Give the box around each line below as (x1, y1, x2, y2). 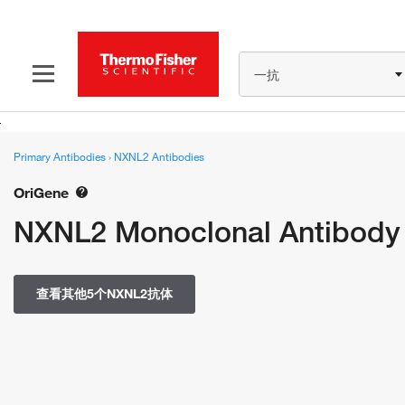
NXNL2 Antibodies (114, 149, 204, 164)
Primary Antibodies (14, 149, 108, 164)
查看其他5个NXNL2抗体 (36, 286, 173, 302)
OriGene (14, 184, 69, 202)
